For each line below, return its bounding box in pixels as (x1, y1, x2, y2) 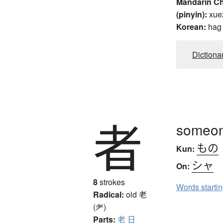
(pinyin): (176, 8, 207, 20)
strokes (98, 176, 125, 188)
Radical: (93, 188, 124, 200)
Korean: (176, 21, 206, 33)
